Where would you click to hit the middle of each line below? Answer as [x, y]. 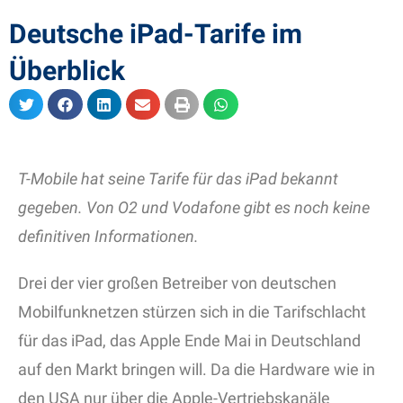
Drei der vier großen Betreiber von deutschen [177, 283]
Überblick [67, 71]
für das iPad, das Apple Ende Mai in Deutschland [189, 341]
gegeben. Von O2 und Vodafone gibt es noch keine [194, 208]
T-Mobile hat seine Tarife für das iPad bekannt [178, 179]
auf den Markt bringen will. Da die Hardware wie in [197, 370]
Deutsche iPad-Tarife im [156, 34]
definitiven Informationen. [108, 237]
